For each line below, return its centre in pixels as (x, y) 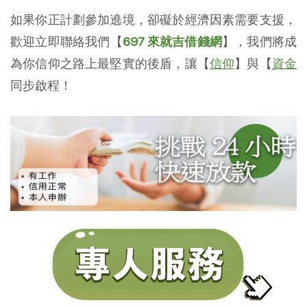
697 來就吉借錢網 (172, 41)
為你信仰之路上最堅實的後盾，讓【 (110, 63)
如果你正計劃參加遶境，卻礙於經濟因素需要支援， (153, 19)
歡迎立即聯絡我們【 (66, 41)
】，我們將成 (260, 41)
